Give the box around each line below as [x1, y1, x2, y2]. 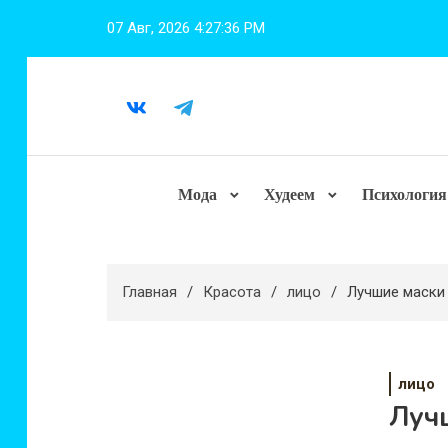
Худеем [264, 185, 315, 204]
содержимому [26, 57, 123, 75]
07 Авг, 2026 [107, 19, 190, 37]
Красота [203, 283, 261, 301]
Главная [122, 283, 177, 301]
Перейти [26, 3, 84, 21]
